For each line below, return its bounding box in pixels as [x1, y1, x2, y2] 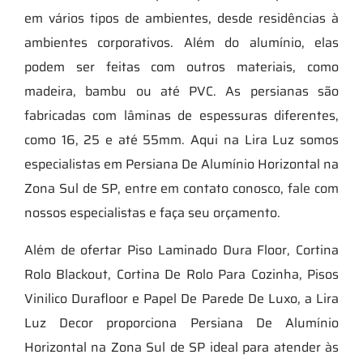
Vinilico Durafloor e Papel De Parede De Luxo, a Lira [24, 288, 339, 309]
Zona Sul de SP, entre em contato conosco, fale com [24, 177, 339, 199]
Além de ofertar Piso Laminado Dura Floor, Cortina [24, 239, 339, 260]
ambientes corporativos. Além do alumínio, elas [24, 32, 339, 53]
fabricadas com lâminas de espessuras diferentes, [24, 105, 339, 126]
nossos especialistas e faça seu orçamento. [24, 202, 280, 223]
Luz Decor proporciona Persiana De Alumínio [24, 312, 339, 333]
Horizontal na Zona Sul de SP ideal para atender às [24, 336, 339, 357]
